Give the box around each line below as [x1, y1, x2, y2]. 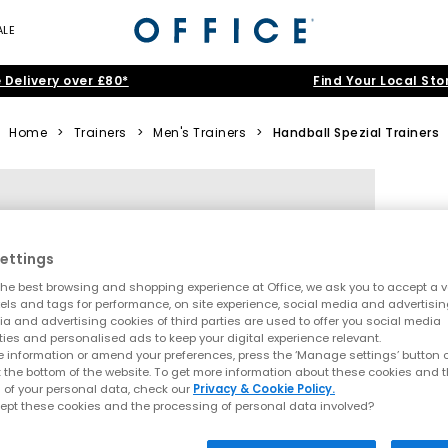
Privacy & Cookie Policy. [193, 380, 335, 397]
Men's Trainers [153, 124, 246, 141]
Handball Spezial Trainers [272, 124, 439, 141]
